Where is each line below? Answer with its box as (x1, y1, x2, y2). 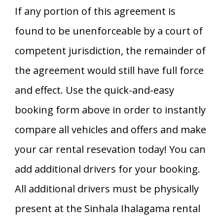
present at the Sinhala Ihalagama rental (15, 201, 200, 215)
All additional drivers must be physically (15, 182, 199, 195)
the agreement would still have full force (15, 63, 204, 77)
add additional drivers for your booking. (15, 162, 200, 176)
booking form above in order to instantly (15, 103, 206, 116)
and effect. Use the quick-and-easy (15, 83, 174, 97)
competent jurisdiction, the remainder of (15, 43, 206, 57)
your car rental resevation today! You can (15, 142, 206, 156)
